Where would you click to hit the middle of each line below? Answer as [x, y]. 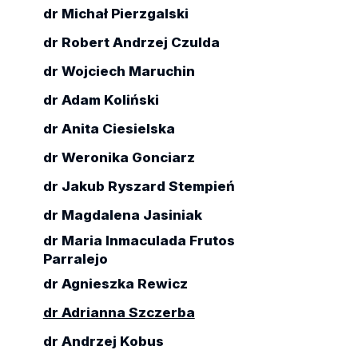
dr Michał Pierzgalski [115, 14]
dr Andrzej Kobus [103, 342]
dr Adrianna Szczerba [119, 313]
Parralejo [75, 259]
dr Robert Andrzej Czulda [131, 43]
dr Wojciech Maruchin [119, 72]
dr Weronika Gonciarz [119, 158]
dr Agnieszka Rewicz [115, 284]
